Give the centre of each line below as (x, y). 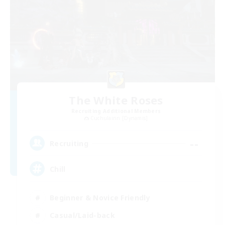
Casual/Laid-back (82, 215)
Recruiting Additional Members (116, 111)
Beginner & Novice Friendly (100, 197)
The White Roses (116, 100)
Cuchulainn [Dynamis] (119, 118)
